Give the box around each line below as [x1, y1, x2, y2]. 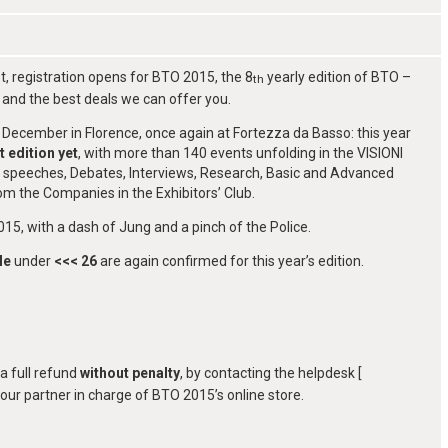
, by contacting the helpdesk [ [180, 365, 362, 382]
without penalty [80, 365, 180, 382]
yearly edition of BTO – [264, 69, 411, 86]
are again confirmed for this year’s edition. [100, 253, 364, 270]
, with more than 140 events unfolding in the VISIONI [78, 145, 403, 162]
